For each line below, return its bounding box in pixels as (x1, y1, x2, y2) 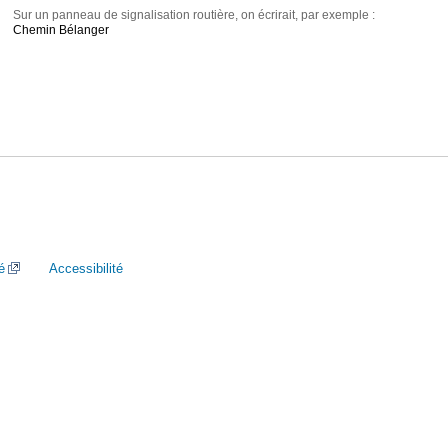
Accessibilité (49, 261, 123, 276)
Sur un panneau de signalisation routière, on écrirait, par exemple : (13, 8, 376, 23)
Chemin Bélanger (13, 23, 110, 38)
